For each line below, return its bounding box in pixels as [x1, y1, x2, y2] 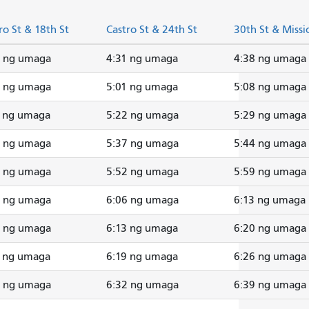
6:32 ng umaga [106, 278, 179, 291]
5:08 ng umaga [234, 80, 306, 93]
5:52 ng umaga [106, 165, 179, 178]
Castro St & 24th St [106, 23, 197, 36]
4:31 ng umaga [106, 52, 178, 65]
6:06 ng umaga [106, 193, 179, 206]
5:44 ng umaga [234, 137, 306, 150]
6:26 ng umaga [234, 250, 306, 263]
